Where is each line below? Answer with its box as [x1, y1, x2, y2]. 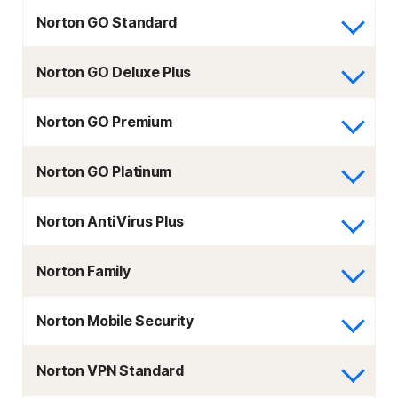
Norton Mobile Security [36, 312, 194, 330]
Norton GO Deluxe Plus [36, 63, 192, 81]
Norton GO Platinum [36, 163, 172, 180]
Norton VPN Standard [36, 362, 184, 379]
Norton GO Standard [36, 13, 178, 31]
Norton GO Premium [36, 113, 172, 131]
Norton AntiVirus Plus [36, 212, 185, 230]
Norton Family [36, 262, 131, 280]
